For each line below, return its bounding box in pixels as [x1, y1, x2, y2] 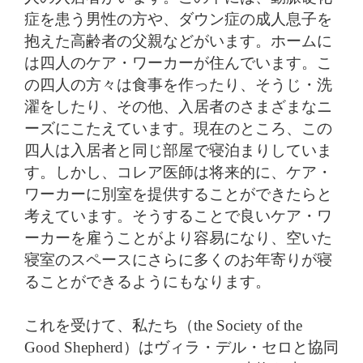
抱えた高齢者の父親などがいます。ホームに [24, 32, 332, 49]
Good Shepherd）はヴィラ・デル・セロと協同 [24, 338, 339, 356]
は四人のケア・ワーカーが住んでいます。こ [24, 53, 332, 71]
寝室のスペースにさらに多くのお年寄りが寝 [24, 250, 332, 268]
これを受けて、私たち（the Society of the [24, 316, 302, 334]
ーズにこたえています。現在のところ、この [24, 119, 332, 137]
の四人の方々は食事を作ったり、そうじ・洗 [24, 75, 332, 93]
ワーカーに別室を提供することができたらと [24, 185, 332, 203]
